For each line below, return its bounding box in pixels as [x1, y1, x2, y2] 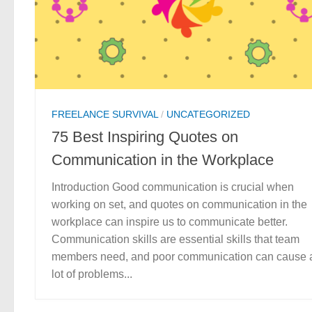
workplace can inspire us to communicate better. [52, 216, 290, 228]
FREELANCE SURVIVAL [52, 109, 158, 120]
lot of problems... [52, 268, 132, 281]
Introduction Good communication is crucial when [52, 181, 294, 194]
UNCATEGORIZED [166, 109, 250, 120]
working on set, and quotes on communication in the [52, 198, 307, 211]
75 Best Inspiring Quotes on [52, 128, 238, 146]
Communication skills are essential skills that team [52, 233, 299, 246]
